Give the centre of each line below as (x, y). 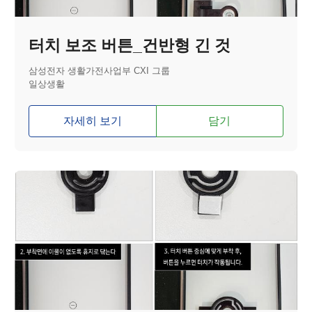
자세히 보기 (92, 121)
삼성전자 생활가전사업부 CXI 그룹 (100, 71)
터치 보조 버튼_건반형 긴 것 (130, 46)
